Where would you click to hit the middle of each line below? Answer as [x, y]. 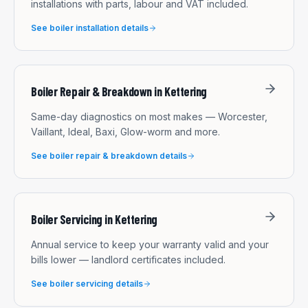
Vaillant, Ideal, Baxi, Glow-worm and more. [125, 131]
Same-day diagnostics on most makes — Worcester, [149, 116]
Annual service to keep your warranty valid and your [150, 244]
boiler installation [84, 27]
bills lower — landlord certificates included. [128, 259]
